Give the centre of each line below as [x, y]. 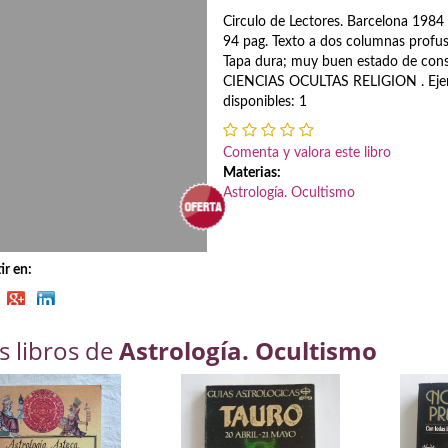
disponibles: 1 [265, 102]
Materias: [252, 173]
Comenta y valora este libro [307, 153]
